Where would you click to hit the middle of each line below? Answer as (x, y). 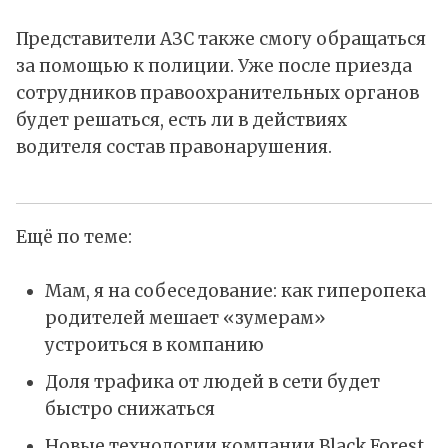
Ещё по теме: (74, 237)
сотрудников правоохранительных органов (217, 93)
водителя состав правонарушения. (174, 147)
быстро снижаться (129, 408)
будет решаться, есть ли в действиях (181, 120)
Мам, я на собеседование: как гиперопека (235, 291)
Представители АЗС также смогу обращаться (221, 39)
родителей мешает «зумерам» (185, 318)
